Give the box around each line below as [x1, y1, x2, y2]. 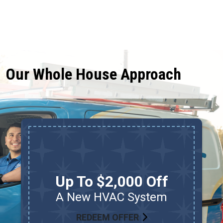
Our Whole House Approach [6, 65, 181, 84]
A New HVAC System [56, 190, 167, 204]
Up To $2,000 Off [55, 172, 168, 190]
